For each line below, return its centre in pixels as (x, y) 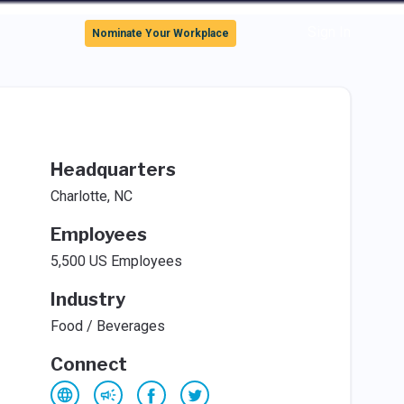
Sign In (329, 32)
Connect (88, 364)
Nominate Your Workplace (161, 33)
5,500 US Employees (116, 261)
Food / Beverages (107, 326)
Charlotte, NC (91, 196)
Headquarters (113, 170)
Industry (87, 299)
